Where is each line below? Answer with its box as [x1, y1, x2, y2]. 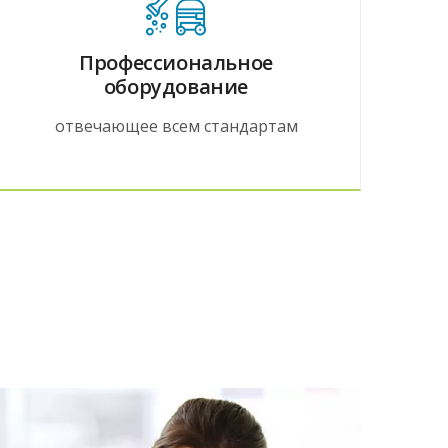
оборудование [103, 72, 249, 100]
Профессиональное [79, 48, 273, 76]
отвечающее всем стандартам [54, 114, 298, 137]
